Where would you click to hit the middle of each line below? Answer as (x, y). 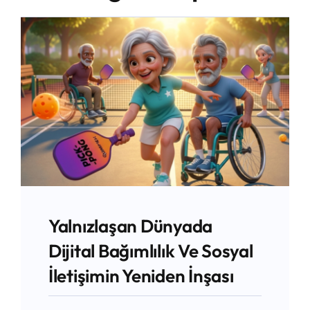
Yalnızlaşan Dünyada (130, 226)
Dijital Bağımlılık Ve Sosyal (151, 250)
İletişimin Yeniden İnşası (141, 275)
